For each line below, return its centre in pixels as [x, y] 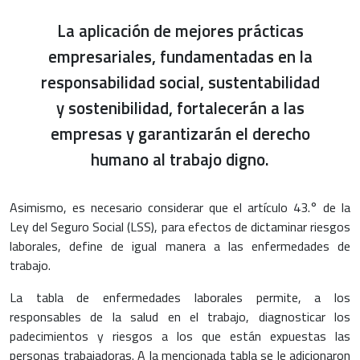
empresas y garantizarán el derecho [180, 133]
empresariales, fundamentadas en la [180, 56]
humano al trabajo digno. [180, 159]
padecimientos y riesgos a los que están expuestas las [180, 335]
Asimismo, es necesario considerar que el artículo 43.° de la [180, 207]
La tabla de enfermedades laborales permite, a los [180, 297]
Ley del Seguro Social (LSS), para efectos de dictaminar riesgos [180, 226]
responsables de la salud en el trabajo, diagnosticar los [180, 316]
